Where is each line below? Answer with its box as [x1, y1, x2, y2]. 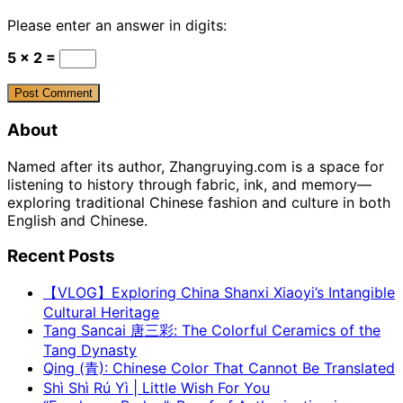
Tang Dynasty [43, 341, 137, 360]
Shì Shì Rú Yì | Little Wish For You [43, 379, 270, 398]
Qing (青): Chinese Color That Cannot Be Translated [43, 359, 395, 378]
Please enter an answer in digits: [7, 16, 227, 35]
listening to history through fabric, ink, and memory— [7, 175, 372, 193]
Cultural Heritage [43, 303, 159, 322]
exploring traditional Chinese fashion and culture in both [7, 193, 390, 211]
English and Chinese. [7, 210, 148, 229]
